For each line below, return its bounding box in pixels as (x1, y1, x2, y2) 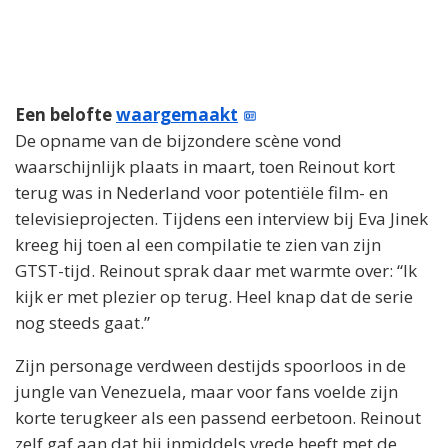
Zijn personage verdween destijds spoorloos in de (15, 354, 406, 378)
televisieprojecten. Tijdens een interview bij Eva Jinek (15, 207, 428, 231)
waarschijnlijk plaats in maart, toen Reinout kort (15, 155, 395, 179)
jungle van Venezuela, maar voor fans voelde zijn (15, 380, 398, 404)
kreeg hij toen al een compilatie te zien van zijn (15, 233, 381, 257)
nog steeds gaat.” (15, 311, 150, 335)
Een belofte (15, 103, 116, 127)
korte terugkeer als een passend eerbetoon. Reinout (15, 406, 421, 430)
